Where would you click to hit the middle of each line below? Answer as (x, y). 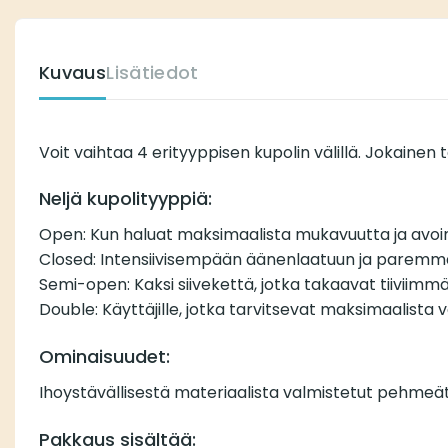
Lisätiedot (152, 72)
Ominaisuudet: (104, 357)
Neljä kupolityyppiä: (125, 199)
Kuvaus (73, 72)
